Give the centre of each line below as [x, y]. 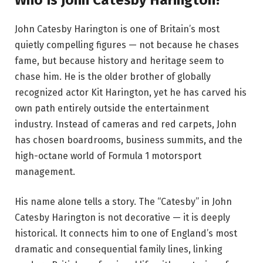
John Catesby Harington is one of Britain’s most [117, 29]
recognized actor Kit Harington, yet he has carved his [131, 92]
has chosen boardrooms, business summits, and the [129, 140]
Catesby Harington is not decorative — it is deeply [122, 218]
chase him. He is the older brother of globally [113, 76]
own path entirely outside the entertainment [112, 108]
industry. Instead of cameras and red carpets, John [126, 124]
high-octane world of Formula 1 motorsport [108, 156]
